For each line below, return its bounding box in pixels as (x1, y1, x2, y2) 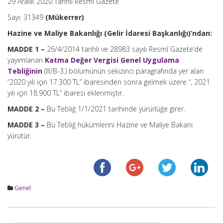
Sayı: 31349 (7, 12, 45, 22)
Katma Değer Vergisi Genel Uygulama (45, 55, 179, 65)
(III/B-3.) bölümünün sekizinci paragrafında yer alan (42, 66, 204, 76)
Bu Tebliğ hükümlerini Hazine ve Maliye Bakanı (47, 120, 193, 129)
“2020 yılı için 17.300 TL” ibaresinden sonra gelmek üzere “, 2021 (7, 77, 210, 87)
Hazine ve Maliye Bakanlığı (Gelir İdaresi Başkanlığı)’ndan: (7, 28, 212, 38)
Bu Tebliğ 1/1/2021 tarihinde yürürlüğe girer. (47, 104, 185, 113)
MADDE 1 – (7, 44, 45, 54)
